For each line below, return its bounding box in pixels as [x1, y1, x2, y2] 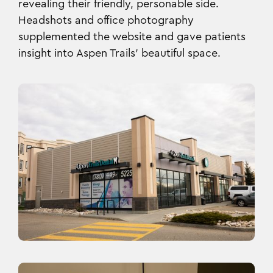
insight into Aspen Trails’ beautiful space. [18, 47, 221, 58]
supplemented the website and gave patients [18, 30, 246, 42]
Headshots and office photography [18, 14, 194, 26]
